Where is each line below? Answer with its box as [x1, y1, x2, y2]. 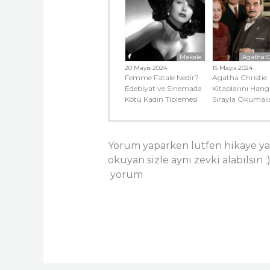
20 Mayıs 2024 [124, 63, 167, 72]
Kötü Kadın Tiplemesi [124, 94, 198, 104]
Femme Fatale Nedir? [124, 72, 199, 82]
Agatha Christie [212, 72, 268, 82]
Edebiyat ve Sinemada [124, 83, 202, 93]
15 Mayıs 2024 [212, 63, 253, 72]
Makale [179, 52, 202, 61]
